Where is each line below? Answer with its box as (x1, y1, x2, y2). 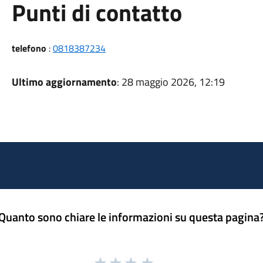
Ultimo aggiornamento (11, 74, 117, 90)
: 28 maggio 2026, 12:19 (116, 74, 225, 90)
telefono (11, 41, 46, 55)
